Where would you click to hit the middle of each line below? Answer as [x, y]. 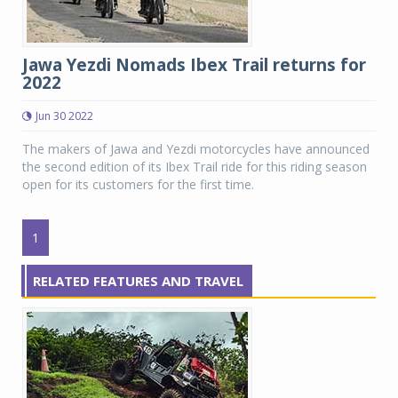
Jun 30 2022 [64, 116]
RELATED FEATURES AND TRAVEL [138, 281]
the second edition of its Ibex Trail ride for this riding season [195, 167]
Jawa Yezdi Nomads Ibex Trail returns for [194, 65]
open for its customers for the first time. [138, 184]
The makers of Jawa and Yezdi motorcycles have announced [196, 149]
